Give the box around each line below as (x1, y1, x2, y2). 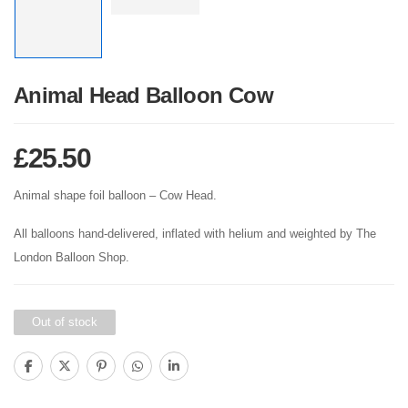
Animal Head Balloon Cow (14, 83, 274, 107)
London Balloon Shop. (14, 250, 129, 264)
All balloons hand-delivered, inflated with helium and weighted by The (14, 227, 376, 240)
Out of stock (32, 315, 97, 329)
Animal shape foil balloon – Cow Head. (14, 189, 217, 202)
